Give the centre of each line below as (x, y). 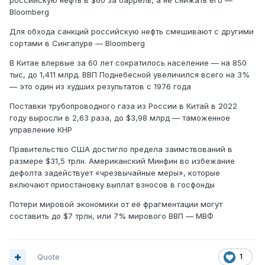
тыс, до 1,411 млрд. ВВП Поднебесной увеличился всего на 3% (130, 75)
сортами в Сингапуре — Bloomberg (77, 43)
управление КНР (41, 130)
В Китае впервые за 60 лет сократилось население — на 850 (128, 63)
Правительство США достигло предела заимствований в (121, 149)
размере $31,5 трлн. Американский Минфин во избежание (122, 161)
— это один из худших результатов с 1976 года (100, 87)
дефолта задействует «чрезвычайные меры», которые (115, 173)
